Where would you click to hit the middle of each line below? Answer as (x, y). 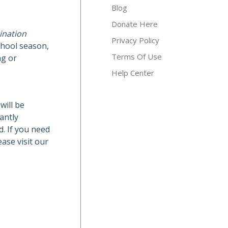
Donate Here (135, 24)
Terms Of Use (137, 56)
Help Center (133, 73)
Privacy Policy (135, 40)
